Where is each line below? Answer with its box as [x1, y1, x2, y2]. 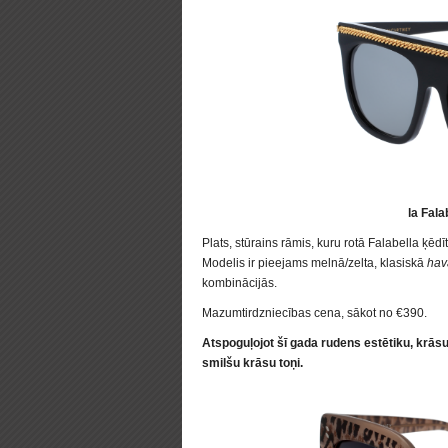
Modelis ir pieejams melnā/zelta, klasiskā [202, 256, 427, 270]
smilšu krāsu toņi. [202, 356, 303, 370]
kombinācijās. [202, 276, 277, 290]
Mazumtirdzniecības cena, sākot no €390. [202, 306, 427, 320]
